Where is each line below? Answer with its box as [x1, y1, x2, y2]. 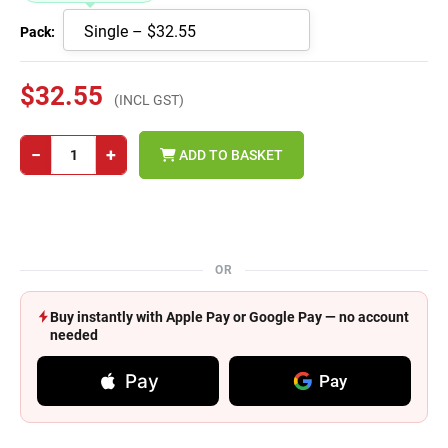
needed [50, 327, 98, 343]
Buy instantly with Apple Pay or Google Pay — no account [50, 309, 409, 325]
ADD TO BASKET [176, 146, 283, 163]
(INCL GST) [114, 92, 184, 108]
